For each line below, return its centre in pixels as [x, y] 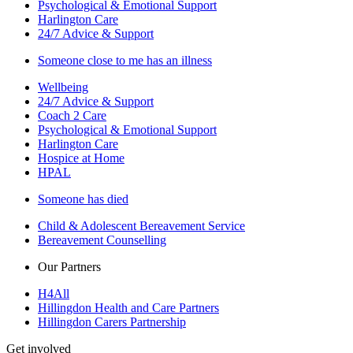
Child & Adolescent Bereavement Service [141, 225]
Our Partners [69, 266]
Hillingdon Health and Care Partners [128, 307]
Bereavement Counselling [102, 240]
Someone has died [83, 199]
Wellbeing [63, 87]
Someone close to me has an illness [125, 60]
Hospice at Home [81, 158]
